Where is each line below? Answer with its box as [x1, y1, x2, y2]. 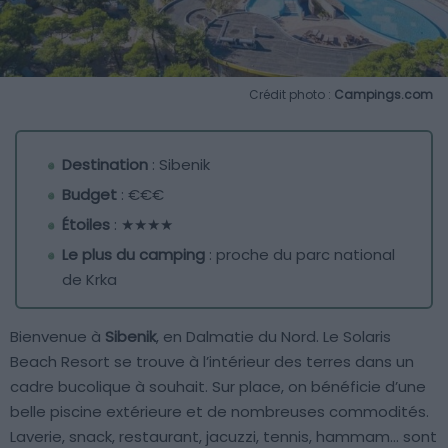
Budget [62, 183, 117, 205]
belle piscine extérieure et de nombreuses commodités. [10, 400, 429, 422]
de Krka [62, 268, 117, 290]
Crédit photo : [249, 85, 334, 103]
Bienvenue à [10, 325, 105, 347]
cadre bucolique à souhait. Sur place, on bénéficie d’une [10, 375, 426, 397]
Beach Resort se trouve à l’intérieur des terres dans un [10, 350, 414, 372]
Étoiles [62, 213, 110, 235]
